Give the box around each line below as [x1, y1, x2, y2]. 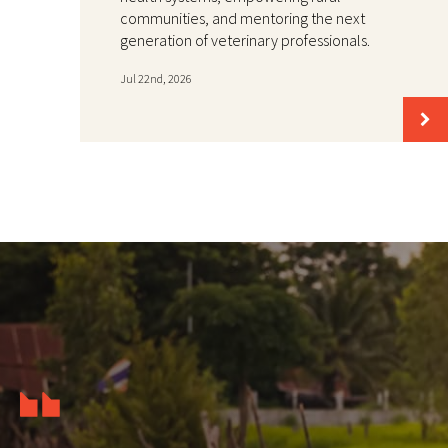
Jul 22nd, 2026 [120, 70, 192, 86]
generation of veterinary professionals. [120, 29, 370, 50]
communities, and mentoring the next [120, 7, 365, 28]
